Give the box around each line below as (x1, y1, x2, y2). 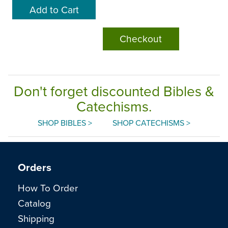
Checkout (120, 32, 162, 46)
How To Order (18, 180, 78, 194)
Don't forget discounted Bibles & (14, 81, 214, 101)
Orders (18, 159, 51, 176)
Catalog (18, 195, 51, 210)
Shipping (18, 211, 54, 225)
